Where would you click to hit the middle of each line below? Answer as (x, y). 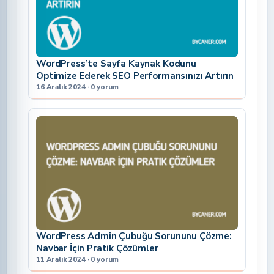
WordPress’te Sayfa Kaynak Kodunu (116, 64)
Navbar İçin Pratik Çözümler (97, 249)
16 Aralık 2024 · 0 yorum (78, 87)
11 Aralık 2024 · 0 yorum (78, 260)
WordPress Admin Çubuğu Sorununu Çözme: (134, 236)
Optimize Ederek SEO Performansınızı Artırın (135, 76)
